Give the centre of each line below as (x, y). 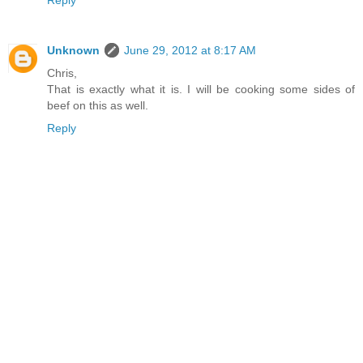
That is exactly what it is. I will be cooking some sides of (201, 89)
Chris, (62, 73)
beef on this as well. (98, 105)
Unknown (73, 50)
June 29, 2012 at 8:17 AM (190, 50)
